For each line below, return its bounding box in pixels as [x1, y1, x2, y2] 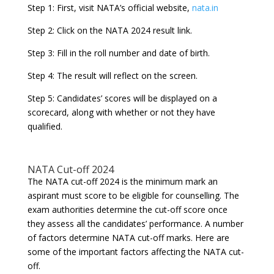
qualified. [27, 120, 62, 133]
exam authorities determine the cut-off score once [27, 204, 228, 216]
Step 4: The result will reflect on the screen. [27, 70, 198, 82]
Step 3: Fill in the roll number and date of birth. [27, 47, 210, 59]
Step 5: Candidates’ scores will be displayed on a [27, 92, 217, 105]
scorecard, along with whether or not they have [27, 106, 215, 119]
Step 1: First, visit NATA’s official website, [27, 2, 192, 14]
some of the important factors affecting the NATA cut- [27, 246, 244, 258]
